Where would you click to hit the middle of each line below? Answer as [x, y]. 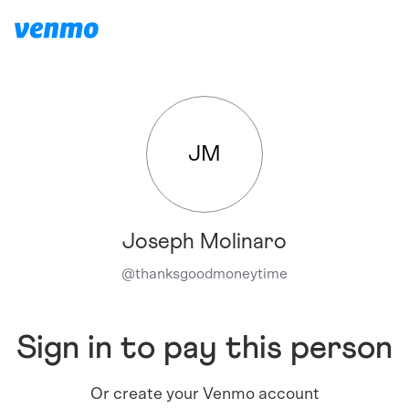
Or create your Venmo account [204, 394]
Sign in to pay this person [204, 349]
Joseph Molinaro [204, 242]
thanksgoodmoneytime [211, 274]
